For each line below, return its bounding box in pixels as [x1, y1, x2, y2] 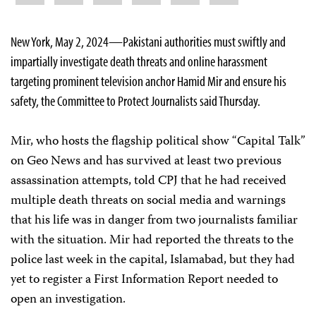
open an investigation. [11, 288, 126, 310]
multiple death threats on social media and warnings [11, 190, 286, 212]
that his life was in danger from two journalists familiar [11, 209, 298, 231]
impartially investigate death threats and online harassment [11, 51, 267, 70]
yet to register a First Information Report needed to [11, 269, 278, 291]
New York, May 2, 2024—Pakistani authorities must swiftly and [11, 32, 286, 50]
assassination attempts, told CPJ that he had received [11, 170, 286, 192]
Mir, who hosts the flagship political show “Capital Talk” [11, 130, 305, 152]
